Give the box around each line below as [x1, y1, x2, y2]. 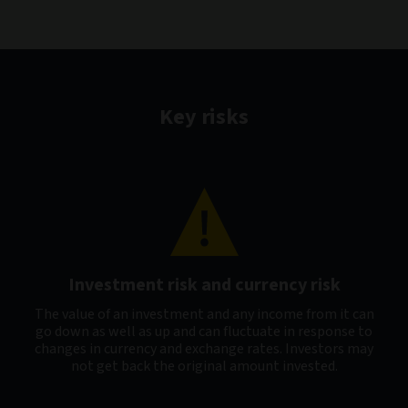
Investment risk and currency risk [67, 272, 341, 299]
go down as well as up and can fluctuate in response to [36, 321, 372, 342]
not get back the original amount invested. [70, 356, 338, 377]
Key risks [158, 101, 250, 134]
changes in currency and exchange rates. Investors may [35, 339, 373, 360]
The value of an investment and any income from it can [34, 304, 374, 325]
